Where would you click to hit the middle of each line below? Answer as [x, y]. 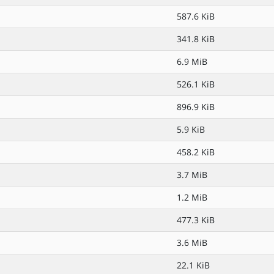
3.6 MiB [192, 243]
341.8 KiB [196, 39]
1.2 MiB [192, 197]
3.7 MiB [192, 175]
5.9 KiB [191, 129]
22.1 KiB [193, 265]
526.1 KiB [196, 84]
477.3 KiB [196, 220]
